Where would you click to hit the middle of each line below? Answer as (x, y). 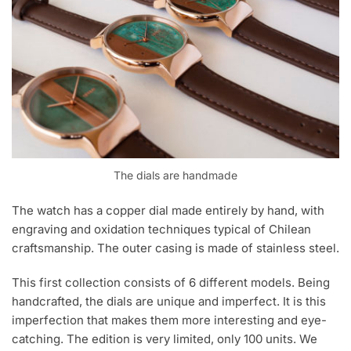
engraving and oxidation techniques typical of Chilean (161, 230)
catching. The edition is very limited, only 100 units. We (165, 338)
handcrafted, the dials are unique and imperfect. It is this (169, 301)
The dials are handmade (175, 175)
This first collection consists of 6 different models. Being (171, 282)
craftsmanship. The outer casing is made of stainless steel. (175, 248)
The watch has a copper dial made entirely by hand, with (168, 211)
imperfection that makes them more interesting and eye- (169, 320)
